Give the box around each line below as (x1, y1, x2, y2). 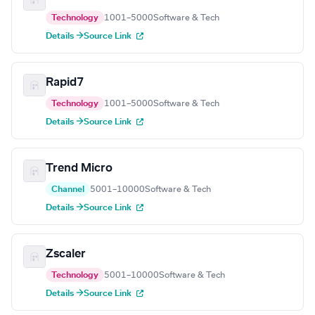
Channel (51, 185, 84, 194)
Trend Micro (46, 162, 112, 174)
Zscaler (46, 248, 86, 260)
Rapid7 (46, 77, 84, 89)
